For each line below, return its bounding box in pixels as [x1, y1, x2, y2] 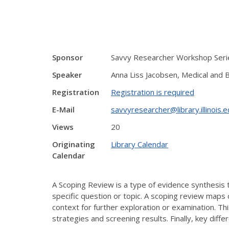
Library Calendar [111, 139, 168, 149]
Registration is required [111, 87, 194, 97]
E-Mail [52, 104, 75, 114]
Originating [52, 139, 95, 149]
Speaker [52, 70, 82, 80]
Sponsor [52, 52, 83, 62]
